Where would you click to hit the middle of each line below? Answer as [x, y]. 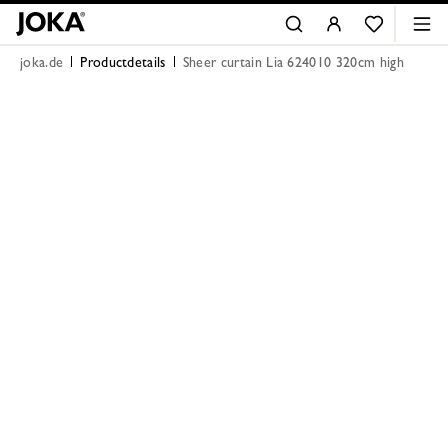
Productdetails [123, 64]
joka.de [42, 64]
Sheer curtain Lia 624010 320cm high [293, 64]
